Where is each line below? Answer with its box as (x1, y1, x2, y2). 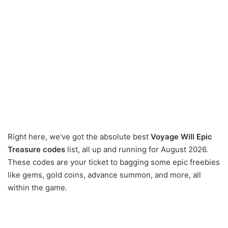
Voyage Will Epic (151, 132, 212, 142)
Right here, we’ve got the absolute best (8, 132, 151, 142)
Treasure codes (8, 145, 65, 155)
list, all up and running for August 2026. (65, 145, 208, 155)
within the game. (8, 183, 67, 193)
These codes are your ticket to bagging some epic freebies (8, 157, 220, 167)
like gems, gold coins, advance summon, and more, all (8, 170, 201, 180)
